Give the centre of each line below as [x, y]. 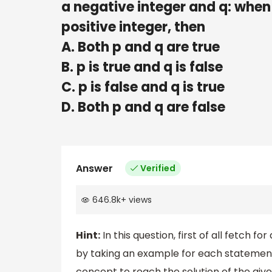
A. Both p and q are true [141, 47]
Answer [94, 168]
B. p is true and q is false [142, 67]
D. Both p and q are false [143, 107]
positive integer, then [133, 27]
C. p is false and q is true [143, 87]
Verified [158, 168]
